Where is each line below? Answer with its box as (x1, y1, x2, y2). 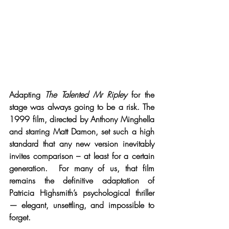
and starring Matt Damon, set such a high (9, 125, 154, 137)
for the (127, 88, 154, 100)
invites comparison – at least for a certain (9, 150, 154, 162)
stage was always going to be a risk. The (9, 101, 154, 112)
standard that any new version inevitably (9, 138, 154, 149)
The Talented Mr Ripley (45, 88, 127, 100)
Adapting (9, 88, 45, 100)
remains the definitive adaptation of (9, 174, 154, 186)
